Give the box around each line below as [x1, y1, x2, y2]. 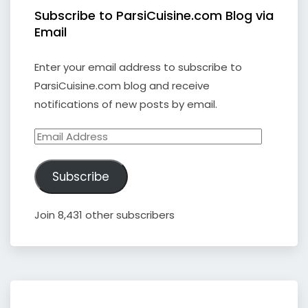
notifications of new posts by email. [34, 97, 217, 112]
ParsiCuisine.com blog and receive [34, 78, 210, 93]
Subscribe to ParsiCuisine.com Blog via [34, 7, 274, 25]
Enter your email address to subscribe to [34, 60, 242, 75]
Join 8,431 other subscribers [34, 207, 175, 222]
